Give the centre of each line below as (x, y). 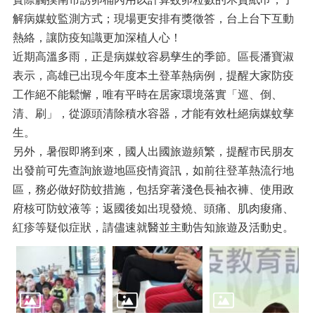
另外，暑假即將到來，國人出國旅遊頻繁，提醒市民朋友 (153, 152)
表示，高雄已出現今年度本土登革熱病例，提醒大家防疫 (153, 76)
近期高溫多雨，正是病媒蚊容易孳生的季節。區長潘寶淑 (153, 57)
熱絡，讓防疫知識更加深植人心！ (97, 38)
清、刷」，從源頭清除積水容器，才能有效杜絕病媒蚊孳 (153, 114)
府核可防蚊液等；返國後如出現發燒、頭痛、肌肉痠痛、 (153, 208)
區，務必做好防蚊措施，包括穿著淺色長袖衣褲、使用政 (153, 189)
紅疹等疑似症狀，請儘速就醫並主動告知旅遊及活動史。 (153, 227)
